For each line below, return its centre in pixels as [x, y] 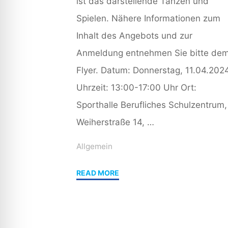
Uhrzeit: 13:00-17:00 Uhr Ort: [136, 87]
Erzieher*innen [142, 215]
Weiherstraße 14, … [115, 122]
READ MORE [97, 173]
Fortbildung [137, 187]
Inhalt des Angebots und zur [134, 35]
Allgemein [94, 146]
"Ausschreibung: [146, 173]
